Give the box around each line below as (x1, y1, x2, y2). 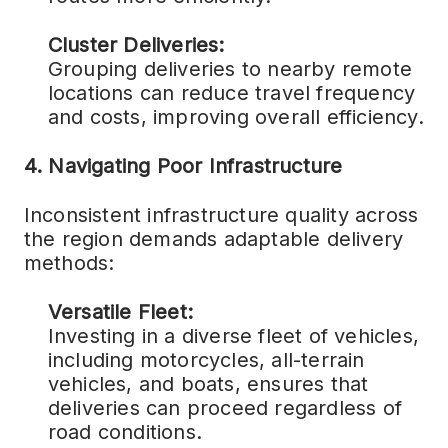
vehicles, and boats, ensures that (47, 372, 369, 396)
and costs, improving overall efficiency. (47, 105, 424, 129)
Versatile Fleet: (47, 300, 193, 324)
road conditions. (47, 420, 202, 444)
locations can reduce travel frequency (47, 81, 416, 105)
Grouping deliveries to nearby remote (47, 57, 412, 81)
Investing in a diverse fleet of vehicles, (47, 324, 419, 348)
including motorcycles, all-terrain (47, 348, 365, 372)
